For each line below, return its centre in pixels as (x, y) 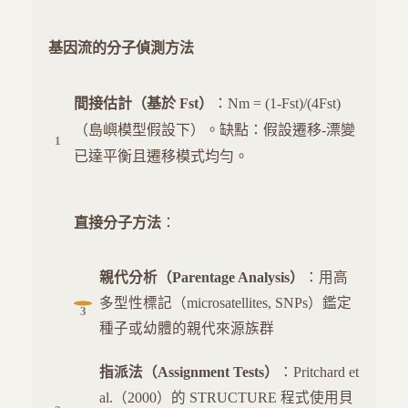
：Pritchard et (319, 372)
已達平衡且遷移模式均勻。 (161, 157)
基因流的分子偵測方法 (121, 48)
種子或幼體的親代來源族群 (187, 329)
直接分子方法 (117, 223)
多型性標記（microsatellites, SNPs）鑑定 (225, 303)
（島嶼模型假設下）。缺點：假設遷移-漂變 (214, 130)
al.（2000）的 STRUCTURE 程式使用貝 (226, 398)
